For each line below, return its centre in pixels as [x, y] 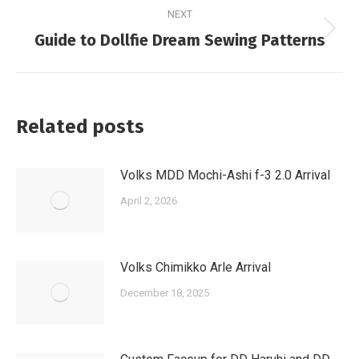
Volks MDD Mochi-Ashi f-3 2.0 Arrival [225, 175]
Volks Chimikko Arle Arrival [196, 268]
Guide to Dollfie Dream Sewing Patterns [179, 40]
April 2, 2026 [149, 201]
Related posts [80, 127]
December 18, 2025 [165, 293]
